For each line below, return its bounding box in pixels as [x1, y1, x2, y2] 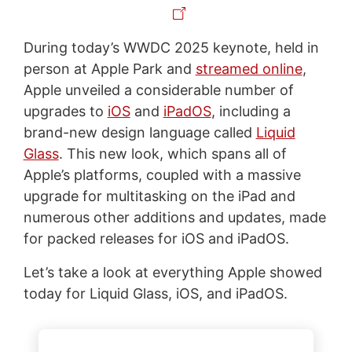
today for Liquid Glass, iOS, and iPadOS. [23, 284, 288, 302]
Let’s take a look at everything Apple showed [23, 263, 322, 280]
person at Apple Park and [23, 60, 196, 77]
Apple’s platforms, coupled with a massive [23, 166, 301, 183]
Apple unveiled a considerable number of [23, 81, 294, 98]
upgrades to [23, 102, 108, 119]
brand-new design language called [23, 123, 256, 141]
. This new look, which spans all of [58, 145, 287, 162]
